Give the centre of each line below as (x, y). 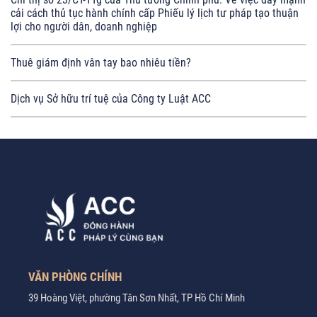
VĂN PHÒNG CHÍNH (75, 277)
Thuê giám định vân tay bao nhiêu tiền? (101, 63)
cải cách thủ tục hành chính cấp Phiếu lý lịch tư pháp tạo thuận (155, 13)
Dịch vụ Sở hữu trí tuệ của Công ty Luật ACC (111, 99)
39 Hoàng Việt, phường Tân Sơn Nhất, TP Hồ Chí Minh (137, 298)
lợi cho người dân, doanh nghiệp (84, 27)
